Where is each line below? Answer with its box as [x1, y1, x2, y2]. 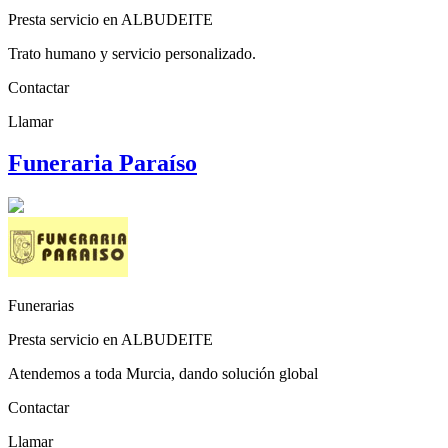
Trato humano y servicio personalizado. [8, 44, 256, 62]
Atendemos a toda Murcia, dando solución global [8, 365, 318, 383]
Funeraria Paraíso [8, 150, 197, 177]
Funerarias [8, 297, 74, 315]
